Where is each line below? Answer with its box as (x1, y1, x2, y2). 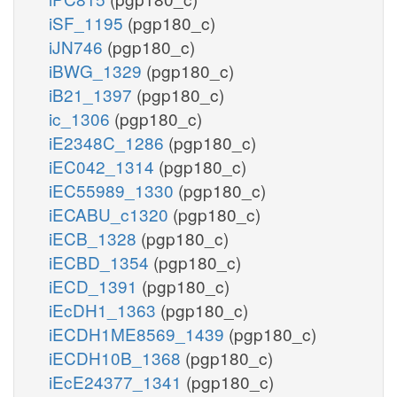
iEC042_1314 (49, 153, 159, 178)
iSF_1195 (49, 10, 128, 35)
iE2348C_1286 (49, 129, 168, 154)
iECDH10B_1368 (49, 345, 185, 370)
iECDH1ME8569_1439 (49, 321, 229, 346)
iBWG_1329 (49, 58, 146, 82)
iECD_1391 (49, 273, 142, 298)
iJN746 (49, 34, 107, 58)
